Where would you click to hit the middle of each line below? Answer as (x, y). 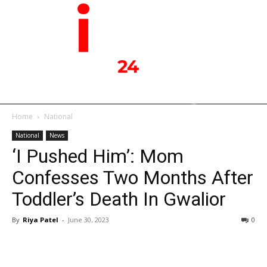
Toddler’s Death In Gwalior (119, 199)
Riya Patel (41, 220)
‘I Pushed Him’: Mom (98, 156)
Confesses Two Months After (133, 178)
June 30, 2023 (89, 220)
